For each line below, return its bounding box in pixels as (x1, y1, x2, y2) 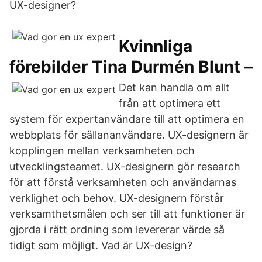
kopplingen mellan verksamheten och (9, 144, 195, 157)
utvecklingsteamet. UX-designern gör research (9, 160, 240, 173)
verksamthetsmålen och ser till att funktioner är (9, 208, 245, 220)
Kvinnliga (119, 36, 192, 56)
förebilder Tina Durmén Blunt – (9, 57, 253, 77)
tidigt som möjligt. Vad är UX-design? (9, 239, 192, 251)
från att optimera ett (119, 97, 220, 109)
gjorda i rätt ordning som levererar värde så (9, 223, 225, 236)
